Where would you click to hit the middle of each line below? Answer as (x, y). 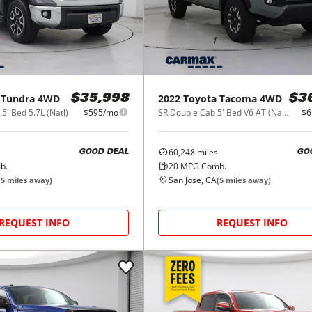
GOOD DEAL (103, 153)
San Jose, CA (192, 180)
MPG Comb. (202, 166)
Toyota (200, 98)
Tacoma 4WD (250, 98)
